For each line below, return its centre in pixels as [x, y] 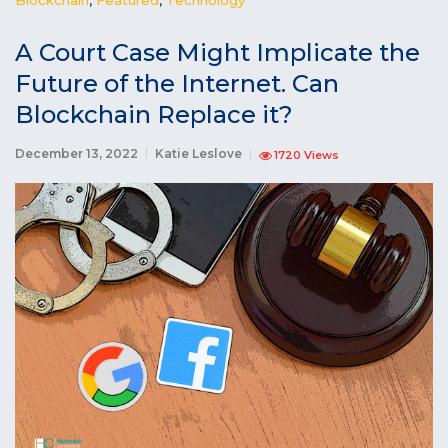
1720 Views [306, 154]
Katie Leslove [198, 153]
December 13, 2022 [76, 153]
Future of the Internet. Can [177, 83]
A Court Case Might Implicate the [217, 52]
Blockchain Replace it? [154, 114]
